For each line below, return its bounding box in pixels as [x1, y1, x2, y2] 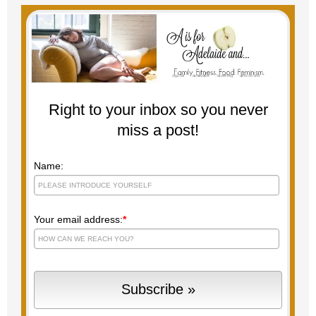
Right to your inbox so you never [48, 100, 268, 119]
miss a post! [117, 121, 199, 139]
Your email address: [34, 213, 123, 225]
